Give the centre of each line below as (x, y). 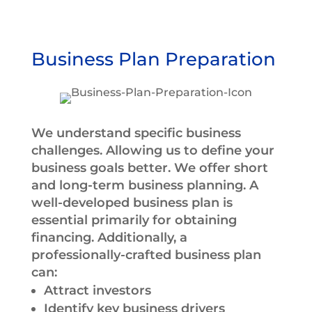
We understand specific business (136, 133)
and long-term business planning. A (145, 185)
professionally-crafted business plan (146, 255)
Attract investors (97, 290)
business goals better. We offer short (149, 167)
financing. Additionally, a (109, 237)
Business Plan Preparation (153, 59)
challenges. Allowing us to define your (153, 150)
